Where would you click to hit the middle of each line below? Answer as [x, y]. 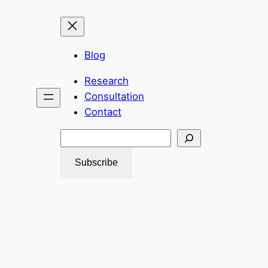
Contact [103, 112]
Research [106, 80]
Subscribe [96, 163]
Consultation [114, 96]
